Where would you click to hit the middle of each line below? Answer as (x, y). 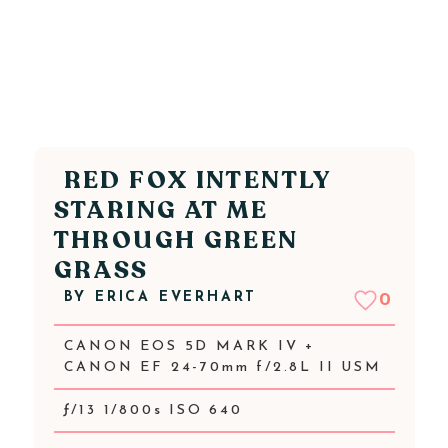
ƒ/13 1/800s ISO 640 (153, 410)
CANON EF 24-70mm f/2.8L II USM (222, 367)
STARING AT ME (161, 210)
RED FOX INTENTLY (197, 180)
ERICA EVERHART (176, 297)
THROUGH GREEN (176, 240)
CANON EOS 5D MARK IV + (189, 346)
